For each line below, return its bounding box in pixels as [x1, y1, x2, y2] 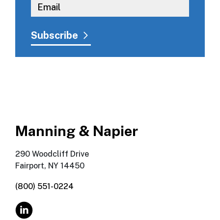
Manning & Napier [15, 123, 138, 139]
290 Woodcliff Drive [15, 149, 89, 159]
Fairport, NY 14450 [15, 161, 85, 171]
